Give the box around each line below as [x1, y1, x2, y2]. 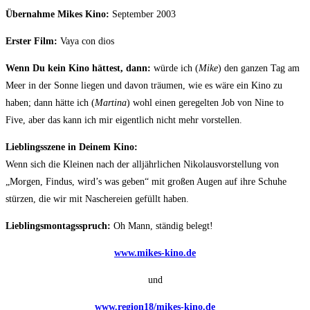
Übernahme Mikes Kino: [6, 9, 112, 20]
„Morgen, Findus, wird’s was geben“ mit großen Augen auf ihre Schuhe [6, 176, 286, 188]
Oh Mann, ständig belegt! [113, 221, 213, 232]
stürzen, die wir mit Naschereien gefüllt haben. [6, 194, 189, 205]
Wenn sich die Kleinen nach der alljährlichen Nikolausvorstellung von [6, 159, 279, 170]
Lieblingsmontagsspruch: [6, 221, 113, 232]
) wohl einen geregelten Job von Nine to [127, 98, 284, 109]
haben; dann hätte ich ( [6, 98, 95, 109]
